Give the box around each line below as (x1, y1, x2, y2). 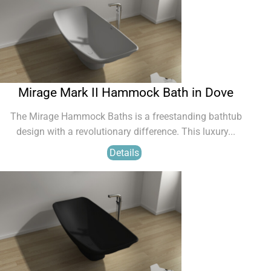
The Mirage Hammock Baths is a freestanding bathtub (10, 111, 242, 122)
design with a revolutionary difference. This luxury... (16, 126, 235, 137)
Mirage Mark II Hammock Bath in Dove (18, 85, 233, 100)
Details (109, 147, 139, 158)
